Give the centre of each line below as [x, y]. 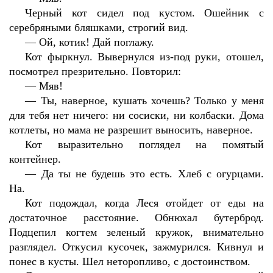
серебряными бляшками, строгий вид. [99, 27]
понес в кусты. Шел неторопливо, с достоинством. [130, 261]
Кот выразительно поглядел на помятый [144, 144]
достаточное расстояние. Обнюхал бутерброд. [136, 218]
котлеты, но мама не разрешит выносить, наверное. [131, 130]
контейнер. [35, 159]
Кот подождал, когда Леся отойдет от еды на [144, 203]
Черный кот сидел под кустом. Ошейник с [144, 13]
